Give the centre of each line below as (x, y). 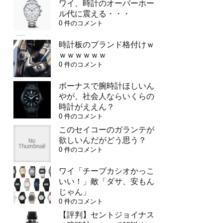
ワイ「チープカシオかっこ (107, 171)
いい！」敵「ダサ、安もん (107, 181)
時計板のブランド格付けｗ (107, 44)
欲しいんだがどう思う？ (103, 140)
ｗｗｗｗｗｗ (83, 55)
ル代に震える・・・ (95, 13)
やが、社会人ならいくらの (107, 96)
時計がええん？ (87, 107)
